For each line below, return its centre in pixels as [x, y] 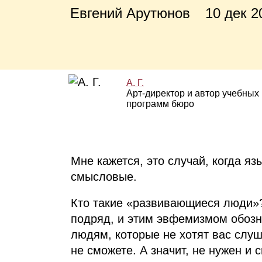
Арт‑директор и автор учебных [192, 93]
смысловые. [104, 176]
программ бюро [160, 104]
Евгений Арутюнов [130, 13]
